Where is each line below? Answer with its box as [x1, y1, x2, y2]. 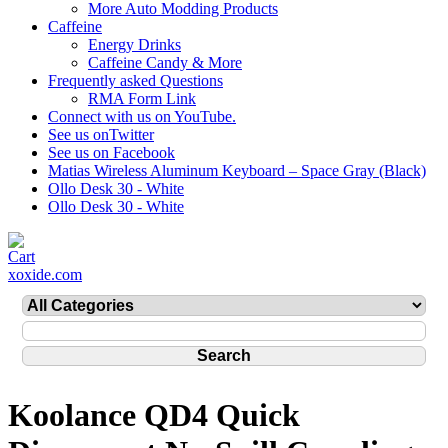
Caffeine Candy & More [88, 54, 242, 71]
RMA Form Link [88, 90, 196, 107]
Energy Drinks [88, 36, 181, 53]
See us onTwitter [48, 126, 154, 143]
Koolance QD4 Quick [8, 397, 300, 434]
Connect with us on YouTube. [48, 108, 236, 125]
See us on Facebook [48, 144, 175, 161]
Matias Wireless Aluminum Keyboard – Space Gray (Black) [48, 162, 426, 179]
